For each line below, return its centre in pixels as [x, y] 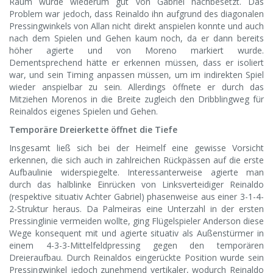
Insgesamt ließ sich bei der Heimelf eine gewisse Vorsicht [136, 148]
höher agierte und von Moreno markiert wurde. [136, 51]
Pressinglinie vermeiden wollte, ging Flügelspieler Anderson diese [136, 221]
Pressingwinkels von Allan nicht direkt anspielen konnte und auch [136, 26]
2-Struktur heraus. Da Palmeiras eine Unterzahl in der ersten [136, 209]
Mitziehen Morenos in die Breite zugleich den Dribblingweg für [136, 99]
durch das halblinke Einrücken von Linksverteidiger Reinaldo [136, 185]
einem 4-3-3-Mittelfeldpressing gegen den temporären [136, 246]
